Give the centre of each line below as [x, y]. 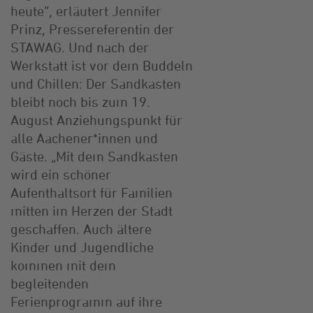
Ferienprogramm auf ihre [86, 301]
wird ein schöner [61, 174]
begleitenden [50, 283]
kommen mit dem [63, 265]
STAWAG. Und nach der [80, 47]
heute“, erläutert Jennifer [86, 10]
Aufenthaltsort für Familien [92, 192]
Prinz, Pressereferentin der [92, 29]
